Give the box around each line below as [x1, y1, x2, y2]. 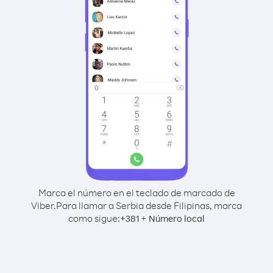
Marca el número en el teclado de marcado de [38, 186, 235, 199]
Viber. [31, 199, 56, 211]
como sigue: [68, 212, 120, 224]
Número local [149, 213, 205, 224]
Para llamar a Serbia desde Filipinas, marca [56, 199, 242, 211]
